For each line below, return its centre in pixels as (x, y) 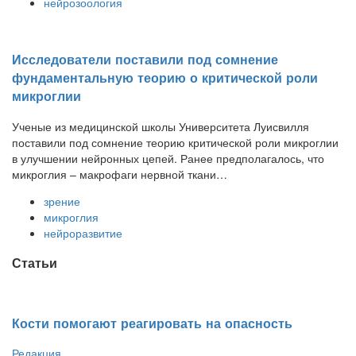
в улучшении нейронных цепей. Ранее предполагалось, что (168, 158)
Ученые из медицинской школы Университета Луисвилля (161, 126)
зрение (62, 201)
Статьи (35, 263)
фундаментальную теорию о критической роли (165, 78)
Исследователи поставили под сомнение (145, 60)
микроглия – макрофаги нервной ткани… (120, 174)
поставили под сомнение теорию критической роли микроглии (175, 142)
